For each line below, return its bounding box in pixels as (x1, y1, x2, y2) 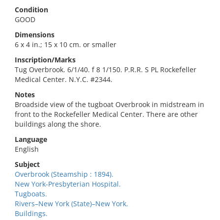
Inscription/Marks (15, 55, 76, 64)
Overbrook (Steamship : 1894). (15, 169, 113, 179)
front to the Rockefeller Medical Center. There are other (15, 110, 198, 119)
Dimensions (15, 30, 55, 39)
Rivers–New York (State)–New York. (15, 199, 128, 208)
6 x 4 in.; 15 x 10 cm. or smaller (15, 40, 116, 49)
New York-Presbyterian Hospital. (15, 179, 121, 189)
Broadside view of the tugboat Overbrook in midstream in (15, 100, 204, 109)
